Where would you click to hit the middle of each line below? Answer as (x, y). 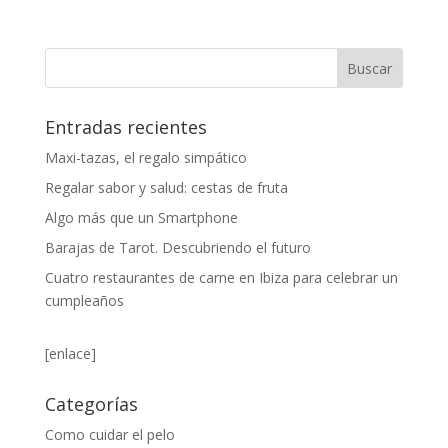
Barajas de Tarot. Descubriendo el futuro (177, 248)
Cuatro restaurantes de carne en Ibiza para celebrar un (221, 278)
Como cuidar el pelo (109, 435)
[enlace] (70, 354)
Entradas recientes (125, 127)
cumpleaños (84, 301)
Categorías (91, 404)
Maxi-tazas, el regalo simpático (145, 158)
